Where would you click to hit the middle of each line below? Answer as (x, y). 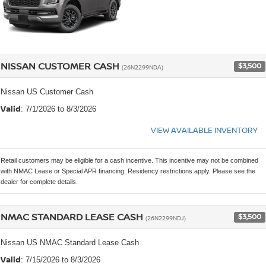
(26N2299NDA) (142, 67)
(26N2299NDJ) (166, 218)
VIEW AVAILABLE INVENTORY (204, 130)
